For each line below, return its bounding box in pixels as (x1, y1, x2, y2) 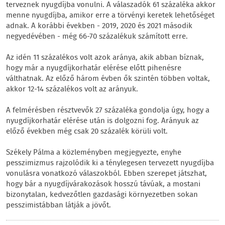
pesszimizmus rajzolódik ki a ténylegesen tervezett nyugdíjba (6, 157, 214, 169)
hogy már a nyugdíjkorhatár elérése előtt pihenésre (6, 62, 181, 74)
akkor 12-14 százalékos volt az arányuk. (6, 83, 138, 95)
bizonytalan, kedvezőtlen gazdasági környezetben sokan (6, 189, 198, 201)
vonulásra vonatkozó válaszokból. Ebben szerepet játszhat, (6, 168, 207, 180)
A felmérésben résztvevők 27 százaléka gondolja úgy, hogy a (6, 104, 209, 117)
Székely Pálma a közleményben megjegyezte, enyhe (6, 147, 181, 159)
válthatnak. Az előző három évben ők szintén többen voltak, (6, 73, 210, 85)
